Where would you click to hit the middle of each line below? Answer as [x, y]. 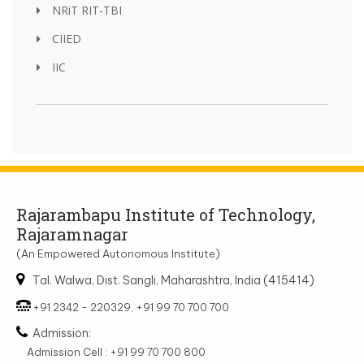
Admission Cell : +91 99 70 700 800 [116, 352]
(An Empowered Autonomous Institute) [118, 254]
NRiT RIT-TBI [85, 11]
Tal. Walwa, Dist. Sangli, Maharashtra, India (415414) [173, 281]
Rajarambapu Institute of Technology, [166, 215]
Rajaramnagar [72, 234]
